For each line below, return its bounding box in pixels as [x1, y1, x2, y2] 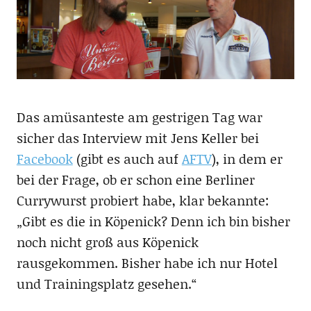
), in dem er [211, 149, 283, 169]
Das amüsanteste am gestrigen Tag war [16, 108, 262, 127]
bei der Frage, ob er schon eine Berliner [16, 170, 255, 190]
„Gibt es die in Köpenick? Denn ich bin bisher [16, 212, 290, 231]
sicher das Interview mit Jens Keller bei [16, 128, 259, 148]
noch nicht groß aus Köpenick [16, 233, 199, 252]
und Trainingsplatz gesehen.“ [16, 274, 197, 294]
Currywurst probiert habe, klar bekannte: [16, 191, 269, 210]
